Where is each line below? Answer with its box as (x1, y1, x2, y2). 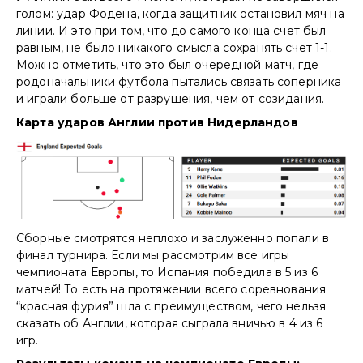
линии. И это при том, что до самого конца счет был (16, 23, 327, 38)
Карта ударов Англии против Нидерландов (16, 114, 301, 130)
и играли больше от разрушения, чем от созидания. (16, 91, 328, 106)
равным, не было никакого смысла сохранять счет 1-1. (16, 40, 332, 55)
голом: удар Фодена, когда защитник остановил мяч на (16, 6, 344, 21)
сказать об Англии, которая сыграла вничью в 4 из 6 (16, 316, 323, 331)
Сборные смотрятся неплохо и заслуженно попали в (16, 231, 330, 246)
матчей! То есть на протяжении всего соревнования (16, 282, 327, 297)
